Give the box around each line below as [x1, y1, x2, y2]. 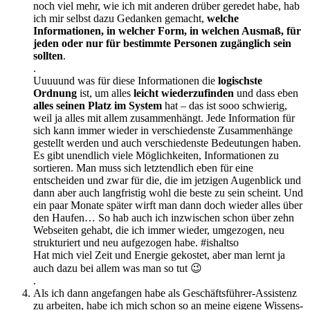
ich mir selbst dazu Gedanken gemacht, [33, 12, 207, 24]
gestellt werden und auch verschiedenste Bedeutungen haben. [33, 137, 301, 149]
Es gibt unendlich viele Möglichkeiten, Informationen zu [33, 149, 279, 161]
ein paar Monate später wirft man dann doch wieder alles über [33, 199, 302, 211]
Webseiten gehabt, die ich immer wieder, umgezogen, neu [33, 224, 284, 236]
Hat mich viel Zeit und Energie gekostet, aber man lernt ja [33, 249, 285, 261]
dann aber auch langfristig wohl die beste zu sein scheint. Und [33, 187, 303, 199]
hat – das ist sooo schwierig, [162, 100, 287, 111]
